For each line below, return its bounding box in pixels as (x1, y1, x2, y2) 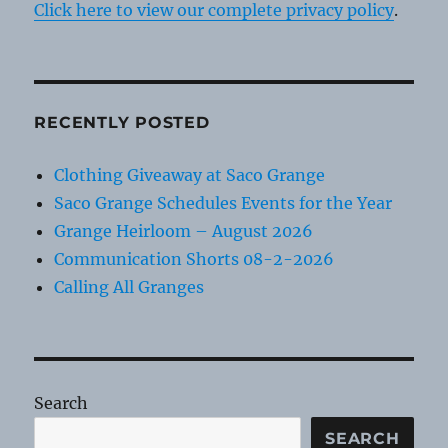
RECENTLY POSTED (34, 113, 210, 133)
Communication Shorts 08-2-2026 (54, 249, 335, 270)
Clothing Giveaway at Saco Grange (54, 165, 326, 186)
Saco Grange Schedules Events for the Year (54, 193, 393, 214)
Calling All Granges (54, 277, 205, 298)
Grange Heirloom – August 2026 (54, 221, 314, 242)
